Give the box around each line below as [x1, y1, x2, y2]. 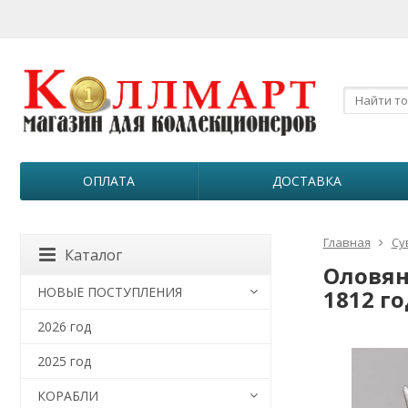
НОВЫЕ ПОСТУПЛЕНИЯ [37, 283, 182, 301]
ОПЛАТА [82, 172, 135, 189]
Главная [322, 234, 371, 250]
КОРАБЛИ [37, 387, 98, 404]
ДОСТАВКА [272, 172, 342, 189]
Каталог [65, 245, 122, 265]
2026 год [37, 318, 91, 335]
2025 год [37, 352, 91, 370]
